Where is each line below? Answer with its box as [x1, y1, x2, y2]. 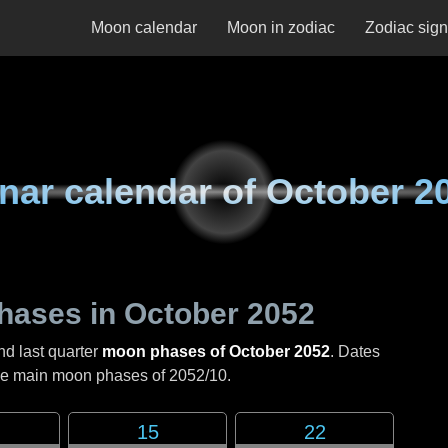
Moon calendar [91, 19, 197, 36]
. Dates [330, 343, 380, 360]
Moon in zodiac [227, 19, 335, 36]
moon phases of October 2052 [102, 343, 330, 360]
